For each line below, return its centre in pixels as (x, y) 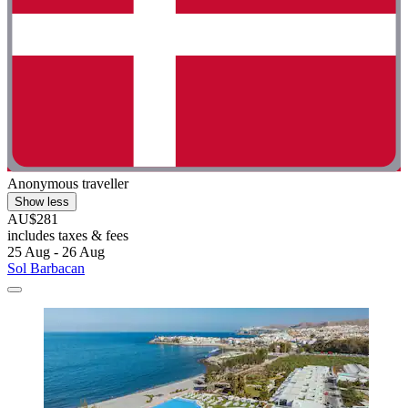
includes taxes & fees (68, 236)
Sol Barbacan (46, 269)
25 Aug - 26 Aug (56, 252)
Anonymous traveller (68, 184)
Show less (42, 202)
